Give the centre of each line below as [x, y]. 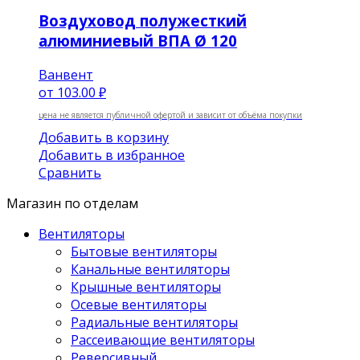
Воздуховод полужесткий [143, 21]
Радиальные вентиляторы [154, 322]
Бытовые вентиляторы [144, 251]
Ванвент [66, 74]
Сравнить [70, 172]
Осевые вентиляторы [139, 304]
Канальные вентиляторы [150, 269]
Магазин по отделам [72, 203]
